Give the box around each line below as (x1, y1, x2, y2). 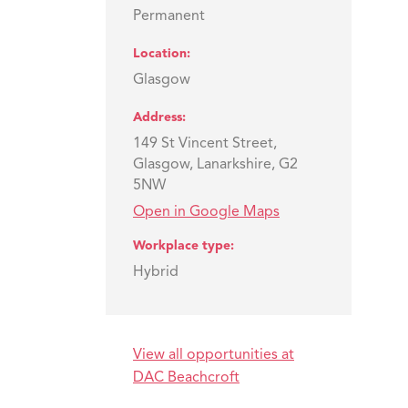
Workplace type (133, 239, 230, 252)
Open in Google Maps (133, 204, 280, 219)
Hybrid (133, 265, 178, 280)
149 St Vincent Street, (133, 137, 277, 152)
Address (133, 110, 182, 124)
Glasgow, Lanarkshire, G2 (133, 158, 298, 173)
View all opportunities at (133, 347, 294, 362)
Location (133, 46, 187, 60)
